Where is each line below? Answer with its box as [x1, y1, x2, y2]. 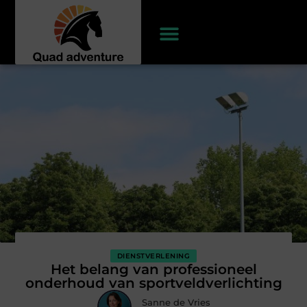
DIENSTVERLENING [116, 251, 191, 260]
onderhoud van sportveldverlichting [25, 274, 282, 291]
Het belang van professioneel [50, 260, 257, 278]
